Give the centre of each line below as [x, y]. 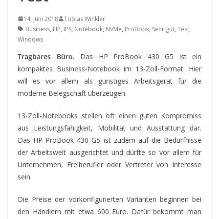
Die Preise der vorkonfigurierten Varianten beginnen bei [109, 199]
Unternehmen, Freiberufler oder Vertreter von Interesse [109, 164]
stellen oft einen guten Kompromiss [142, 115]
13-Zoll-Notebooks [50, 115]
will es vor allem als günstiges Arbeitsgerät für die [109, 81]
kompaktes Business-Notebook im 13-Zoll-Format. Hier [109, 68]
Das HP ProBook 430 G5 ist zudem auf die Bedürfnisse [109, 140]
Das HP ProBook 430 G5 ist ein [138, 56]
